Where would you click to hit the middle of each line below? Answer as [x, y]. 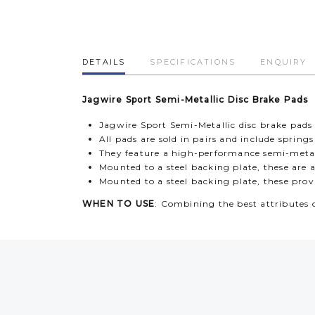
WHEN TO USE [119, 204]
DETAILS [104, 62]
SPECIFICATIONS [193, 62]
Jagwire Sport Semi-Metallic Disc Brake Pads [195, 99]
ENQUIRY [284, 62]
